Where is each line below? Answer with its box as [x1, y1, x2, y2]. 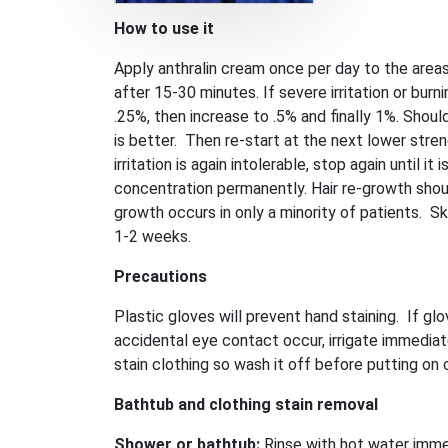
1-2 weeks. [114, 227, 195, 246]
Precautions [114, 267, 207, 286]
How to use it [114, 19, 214, 38]
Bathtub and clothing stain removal [114, 395, 378, 414]
